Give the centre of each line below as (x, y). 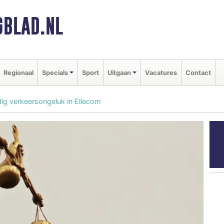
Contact (198, 72)
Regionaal (18, 72)
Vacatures (161, 72)
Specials (55, 72)
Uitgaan (119, 72)
